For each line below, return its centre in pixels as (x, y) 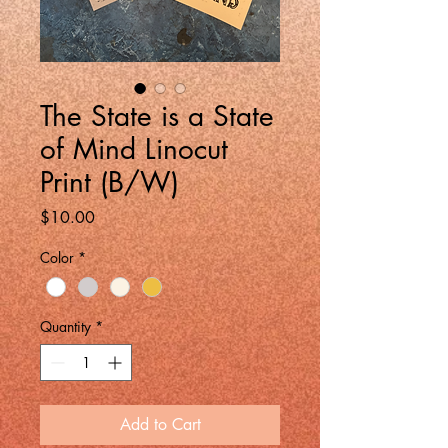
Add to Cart (160, 425)
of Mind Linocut (134, 149)
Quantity (65, 327)
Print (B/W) (109, 182)
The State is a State (157, 116)
